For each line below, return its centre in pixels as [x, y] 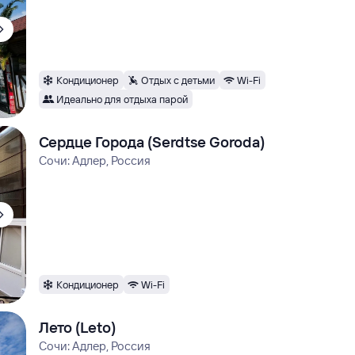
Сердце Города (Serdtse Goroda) [152, 142]
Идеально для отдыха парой [122, 99]
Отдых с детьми [178, 80]
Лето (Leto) [78, 327]
